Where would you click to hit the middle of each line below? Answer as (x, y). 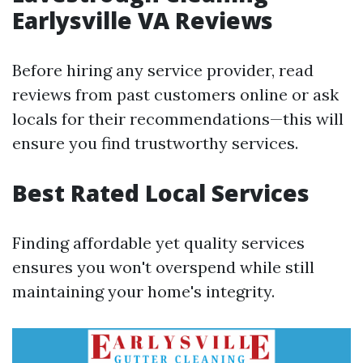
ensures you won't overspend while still (163, 267)
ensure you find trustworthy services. (155, 143)
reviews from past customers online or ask (175, 94)
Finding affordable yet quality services (158, 243)
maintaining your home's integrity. (143, 291)
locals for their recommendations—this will (178, 119)
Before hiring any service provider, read (163, 70)
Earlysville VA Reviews (143, 20)
